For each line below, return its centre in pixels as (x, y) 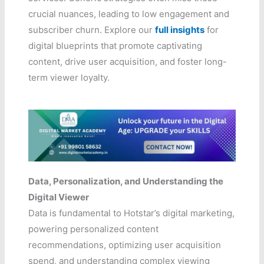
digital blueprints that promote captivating (115, 45)
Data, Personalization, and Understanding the (126, 181)
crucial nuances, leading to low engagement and (129, 14)
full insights (180, 29)
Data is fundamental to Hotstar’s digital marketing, (132, 213)
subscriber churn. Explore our (92, 29)
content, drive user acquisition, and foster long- (128, 61)
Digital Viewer (59, 197)
